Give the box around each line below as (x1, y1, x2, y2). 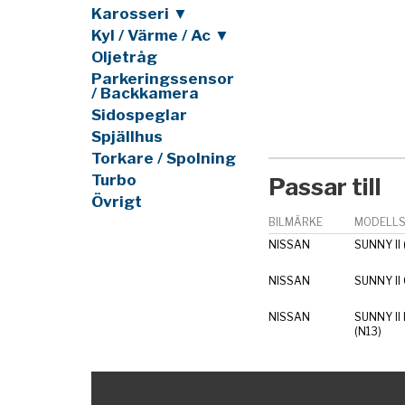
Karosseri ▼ (90, 4, 188, 23)
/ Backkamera (90, 83, 199, 102)
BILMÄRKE (268, 214, 323, 229)
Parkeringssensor (90, 69, 234, 88)
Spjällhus (90, 127, 163, 146)
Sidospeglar (90, 105, 187, 124)
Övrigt (90, 192, 142, 211)
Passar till (268, 173, 381, 202)
